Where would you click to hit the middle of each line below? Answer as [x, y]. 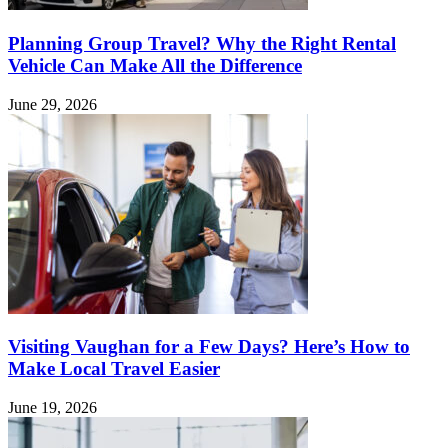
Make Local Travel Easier [114, 369]
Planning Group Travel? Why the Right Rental [202, 43]
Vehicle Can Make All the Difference [155, 65]
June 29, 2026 [52, 104]
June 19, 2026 [52, 408]
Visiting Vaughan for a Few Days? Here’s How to [209, 347]
